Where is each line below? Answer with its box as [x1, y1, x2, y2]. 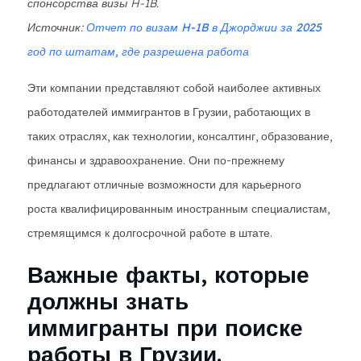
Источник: [27, 20, 86, 35]
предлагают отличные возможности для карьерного [27, 177, 301, 192]
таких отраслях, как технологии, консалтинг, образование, [27, 129, 332, 143]
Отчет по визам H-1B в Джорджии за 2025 [86, 20, 322, 35]
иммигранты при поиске [27, 313, 303, 342]
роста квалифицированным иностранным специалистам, [27, 201, 330, 216]
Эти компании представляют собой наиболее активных [27, 81, 321, 95]
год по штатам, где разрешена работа [27, 44, 249, 59]
